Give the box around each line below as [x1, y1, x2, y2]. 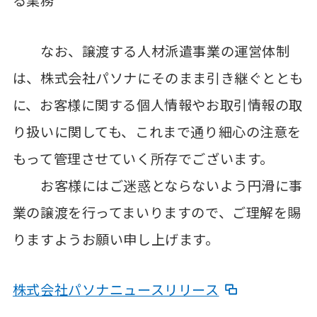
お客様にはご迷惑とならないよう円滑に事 [12, 175, 303, 195]
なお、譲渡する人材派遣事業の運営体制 [12, 40, 290, 61]
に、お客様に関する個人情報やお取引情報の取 [12, 94, 303, 115]
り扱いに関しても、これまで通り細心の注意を [12, 121, 301, 142]
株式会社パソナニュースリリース [12, 279, 219, 299]
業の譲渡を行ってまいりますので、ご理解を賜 [12, 202, 301, 222]
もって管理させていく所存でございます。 [12, 148, 274, 168]
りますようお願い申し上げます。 [12, 229, 219, 249]
